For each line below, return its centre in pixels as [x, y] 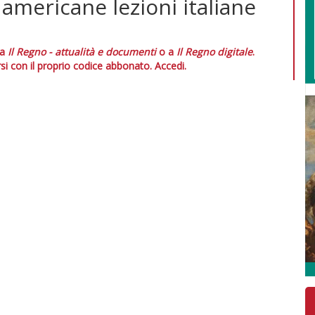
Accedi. [170, 65]
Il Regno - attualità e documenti [82, 51]
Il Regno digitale [214, 51]
